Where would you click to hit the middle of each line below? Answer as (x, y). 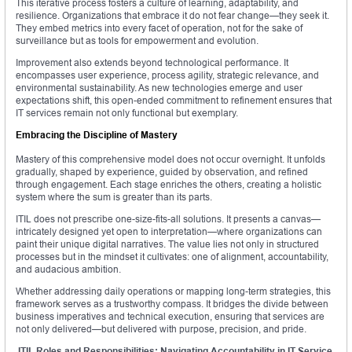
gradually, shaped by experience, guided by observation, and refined (162, 172)
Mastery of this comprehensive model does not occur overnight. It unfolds (170, 159)
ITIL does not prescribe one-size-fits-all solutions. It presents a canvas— (168, 219)
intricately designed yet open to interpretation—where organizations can (169, 232)
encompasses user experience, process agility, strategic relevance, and (167, 75)
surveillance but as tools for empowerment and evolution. (137, 41)
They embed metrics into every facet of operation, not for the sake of (159, 28)
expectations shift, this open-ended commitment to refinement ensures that (174, 101)
